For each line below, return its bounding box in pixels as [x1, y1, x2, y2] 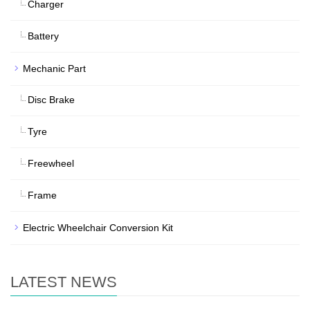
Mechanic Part [23, 63, 86, 74]
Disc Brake [28, 94, 75, 105]
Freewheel [28, 158, 74, 169]
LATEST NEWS [10, 273, 117, 291]
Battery [28, 30, 59, 42]
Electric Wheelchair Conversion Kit [23, 222, 173, 233]
